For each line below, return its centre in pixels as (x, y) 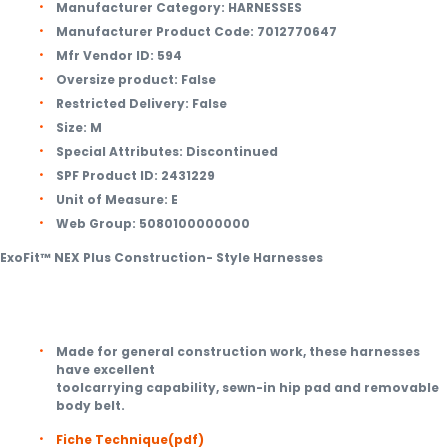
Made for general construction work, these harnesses (238, 351)
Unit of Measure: (112, 199)
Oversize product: (117, 79)
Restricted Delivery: (122, 103)
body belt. (90, 405)
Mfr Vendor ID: (105, 55)
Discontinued (232, 151)
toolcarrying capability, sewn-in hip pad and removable (247, 387)
